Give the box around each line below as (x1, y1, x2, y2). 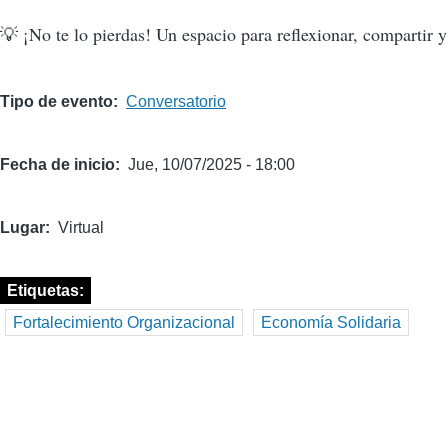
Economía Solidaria (261, 314, 401, 332)
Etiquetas (7, 282, 79, 300)
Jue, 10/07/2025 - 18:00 (128, 156, 295, 174)
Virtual (58, 219, 104, 237)
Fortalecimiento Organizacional (13, 314, 235, 332)
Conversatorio (126, 93, 226, 111)
